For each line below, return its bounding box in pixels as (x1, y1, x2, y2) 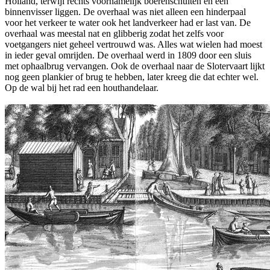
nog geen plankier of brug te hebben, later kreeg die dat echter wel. (5, 71, 259, 82)
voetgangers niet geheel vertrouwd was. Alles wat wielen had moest (5, 39, 262, 49)
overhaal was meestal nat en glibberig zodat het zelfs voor (5, 28, 224, 39)
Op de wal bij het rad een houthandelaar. (5, 82, 159, 93)
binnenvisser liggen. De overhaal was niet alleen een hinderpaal (5, 6, 246, 17)
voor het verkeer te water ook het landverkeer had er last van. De (5, 17, 251, 28)
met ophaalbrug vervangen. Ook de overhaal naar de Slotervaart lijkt (5, 60, 265, 71)
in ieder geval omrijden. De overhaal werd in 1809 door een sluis (5, 49, 251, 60)
